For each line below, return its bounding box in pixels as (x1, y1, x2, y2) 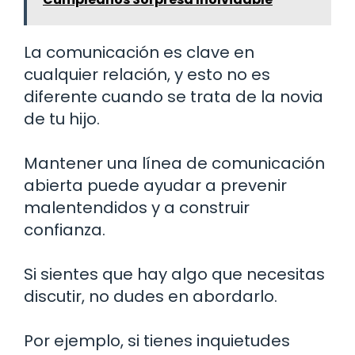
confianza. (24, 218, 105, 241)
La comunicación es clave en (24, 40, 254, 63)
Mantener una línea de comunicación (24, 151, 325, 174)
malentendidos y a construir (24, 196, 250, 219)
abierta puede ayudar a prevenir (24, 174, 287, 197)
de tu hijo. (24, 107, 100, 130)
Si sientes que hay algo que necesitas (24, 262, 325, 285)
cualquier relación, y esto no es (24, 63, 270, 86)
